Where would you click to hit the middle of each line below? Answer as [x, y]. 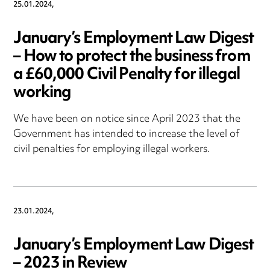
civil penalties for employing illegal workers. [112, 150]
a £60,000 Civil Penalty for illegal [127, 75]
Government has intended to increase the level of [127, 135]
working [42, 93]
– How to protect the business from [132, 57]
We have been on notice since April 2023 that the [127, 120]
